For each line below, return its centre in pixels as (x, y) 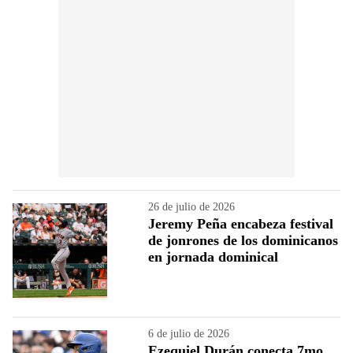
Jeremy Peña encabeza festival (241, 223)
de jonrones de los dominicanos (243, 240)
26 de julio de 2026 (191, 206)
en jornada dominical (213, 256)
